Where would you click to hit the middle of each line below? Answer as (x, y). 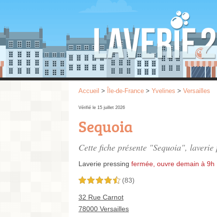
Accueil (89, 91)
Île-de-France (125, 91)
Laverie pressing (104, 164)
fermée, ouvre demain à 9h (173, 164)
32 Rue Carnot (101, 197)
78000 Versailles (104, 209)
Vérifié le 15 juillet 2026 (102, 108)
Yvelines (163, 91)
